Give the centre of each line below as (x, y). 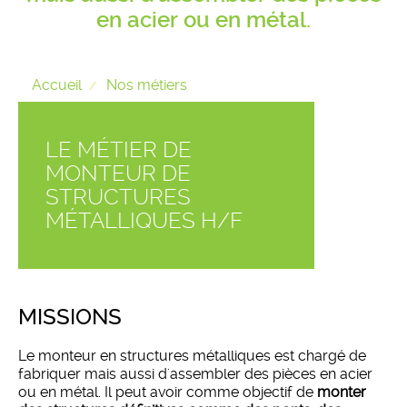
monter (342, 392)
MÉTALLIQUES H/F (144, 220)
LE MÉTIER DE (119, 149)
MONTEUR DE (118, 173)
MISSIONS (70, 317)
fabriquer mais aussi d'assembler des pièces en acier (195, 373)
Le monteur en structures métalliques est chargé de (192, 355)
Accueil (57, 84)
